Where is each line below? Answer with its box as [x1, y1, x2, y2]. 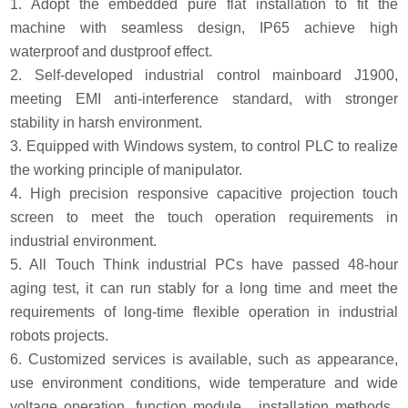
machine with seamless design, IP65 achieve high [10, 19, 398, 36]
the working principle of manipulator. [10, 161, 243, 178]
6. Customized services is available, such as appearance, [10, 351, 398, 367]
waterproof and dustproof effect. [10, 43, 213, 59]
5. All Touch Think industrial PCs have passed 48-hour [10, 256, 398, 272]
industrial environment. [10, 232, 158, 249]
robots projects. [10, 327, 109, 343]
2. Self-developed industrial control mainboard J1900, [10, 66, 398, 83]
